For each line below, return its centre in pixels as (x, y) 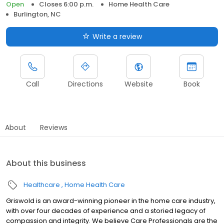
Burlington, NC (37, 14)
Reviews (54, 127)
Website (138, 84)
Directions (85, 84)
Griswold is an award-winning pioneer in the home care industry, (111, 200)
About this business (46, 163)
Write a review (117, 36)
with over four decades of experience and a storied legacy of (106, 210)
